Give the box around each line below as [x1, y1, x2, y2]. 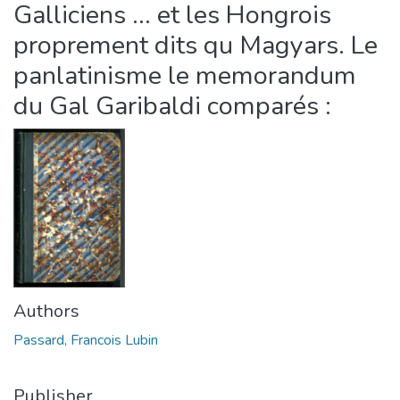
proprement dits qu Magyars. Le [13, 28, 378, 62]
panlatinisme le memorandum [13, 58, 356, 93]
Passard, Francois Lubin [13, 330, 158, 351]
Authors [13, 299, 79, 324]
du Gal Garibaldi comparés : [13, 88, 331, 123]
